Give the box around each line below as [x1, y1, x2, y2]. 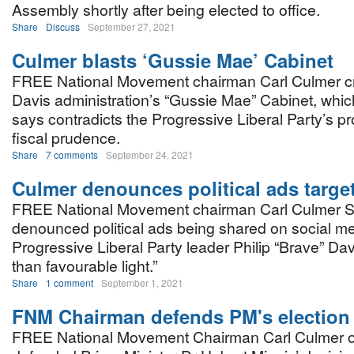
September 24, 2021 [106, 148, 194, 161]
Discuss [46, 20, 80, 33]
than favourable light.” [12, 254, 157, 277]
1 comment [46, 276, 93, 289]
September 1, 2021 [101, 276, 183, 289]
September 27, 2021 [88, 20, 175, 33]
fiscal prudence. [12, 126, 120, 149]
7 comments [46, 148, 98, 161]
